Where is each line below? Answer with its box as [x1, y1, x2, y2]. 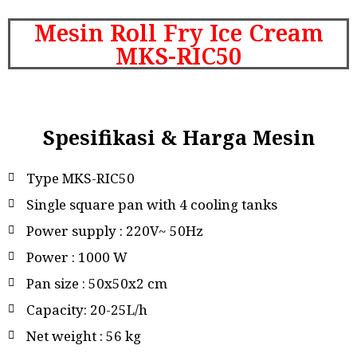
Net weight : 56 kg [25, 326, 141, 345]
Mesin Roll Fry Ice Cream [33, 16, 324, 48]
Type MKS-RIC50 [25, 168, 135, 187]
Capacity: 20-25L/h [25, 300, 147, 319]
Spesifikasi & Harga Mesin [42, 123, 315, 151]
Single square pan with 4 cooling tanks [25, 194, 277, 214]
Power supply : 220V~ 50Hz [25, 221, 203, 240]
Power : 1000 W [25, 247, 127, 266]
